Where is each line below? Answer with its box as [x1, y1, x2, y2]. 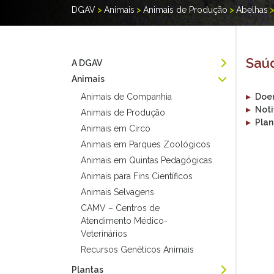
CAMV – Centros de [81, 203, 160, 213]
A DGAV [72, 58, 102, 68]
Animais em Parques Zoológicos [81, 139, 210, 149]
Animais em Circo [81, 124, 150, 133]
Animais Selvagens [81, 187, 154, 197]
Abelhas [236, 5, 268, 15]
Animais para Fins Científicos [81, 171, 193, 181]
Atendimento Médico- [81, 216, 168, 226]
